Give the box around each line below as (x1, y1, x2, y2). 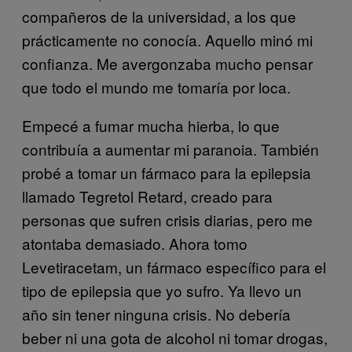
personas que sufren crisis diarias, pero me (22, 208, 313, 230)
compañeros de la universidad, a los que (22, 5, 296, 27)
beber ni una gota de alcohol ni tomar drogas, (22, 326, 328, 348)
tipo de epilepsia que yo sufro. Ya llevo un (22, 279, 302, 301)
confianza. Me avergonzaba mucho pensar (22, 52, 313, 74)
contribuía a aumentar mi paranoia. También (22, 137, 319, 159)
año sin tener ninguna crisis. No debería (22, 302, 291, 324)
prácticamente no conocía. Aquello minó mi (22, 28, 313, 50)
